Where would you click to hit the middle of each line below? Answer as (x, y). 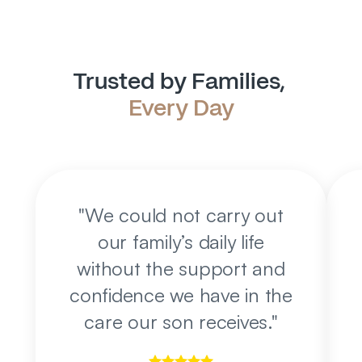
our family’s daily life (181, 242)
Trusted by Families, (181, 81)
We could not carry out (184, 215)
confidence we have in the (181, 295)
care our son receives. (178, 322)
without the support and (181, 268)
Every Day (181, 108)
